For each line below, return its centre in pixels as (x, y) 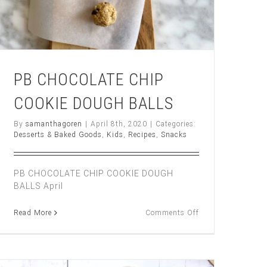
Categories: (176, 124)
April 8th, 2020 (119, 124)
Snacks (174, 135)
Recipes (142, 135)
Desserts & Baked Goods (58, 135)
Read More (33, 213)
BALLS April (38, 186)
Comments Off (173, 213)
